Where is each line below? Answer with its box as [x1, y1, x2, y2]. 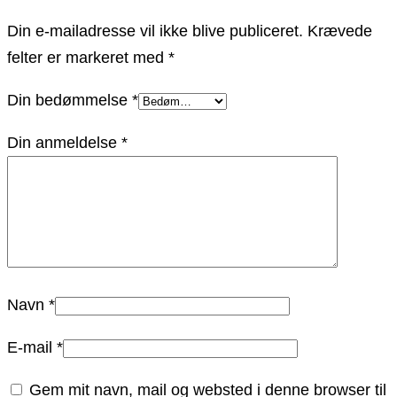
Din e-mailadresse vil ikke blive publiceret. [7, 22, 303, 41]
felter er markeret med [7, 49, 168, 67]
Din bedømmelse [7, 91, 132, 110]
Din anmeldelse [7, 134, 121, 152]
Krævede [307, 22, 372, 41]
